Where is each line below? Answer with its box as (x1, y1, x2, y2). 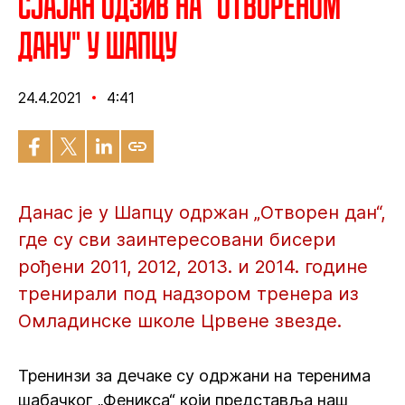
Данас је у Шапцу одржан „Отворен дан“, (18, 202, 386, 223)
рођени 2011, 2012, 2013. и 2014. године (18, 256, 368, 278)
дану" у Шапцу (18, 22, 177, 68)
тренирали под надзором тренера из (18, 283, 359, 305)
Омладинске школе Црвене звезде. (18, 310, 342, 332)
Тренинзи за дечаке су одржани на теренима (18, 366, 371, 385)
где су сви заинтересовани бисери (18, 229, 336, 250)
